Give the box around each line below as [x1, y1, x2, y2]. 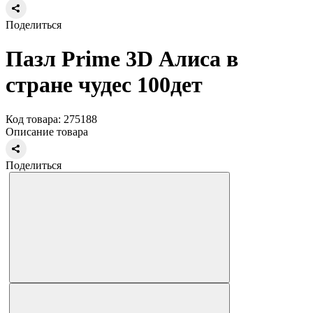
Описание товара [6, 125, 88, 138]
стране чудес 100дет [6, 72, 203, 98]
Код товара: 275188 [6, 112, 97, 125]
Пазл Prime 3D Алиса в [6, 46, 238, 72]
